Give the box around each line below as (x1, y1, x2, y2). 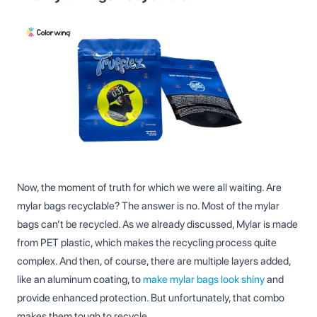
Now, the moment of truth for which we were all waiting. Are (17, 180, 282, 194)
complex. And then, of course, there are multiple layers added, (17, 254, 291, 267)
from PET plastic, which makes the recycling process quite (17, 236, 277, 249)
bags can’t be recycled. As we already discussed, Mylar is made (17, 217, 298, 231)
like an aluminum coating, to (17, 272, 143, 286)
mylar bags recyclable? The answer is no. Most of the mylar (17, 199, 279, 212)
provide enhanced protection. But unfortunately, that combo (17, 291, 284, 304)
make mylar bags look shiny (143, 272, 265, 286)
